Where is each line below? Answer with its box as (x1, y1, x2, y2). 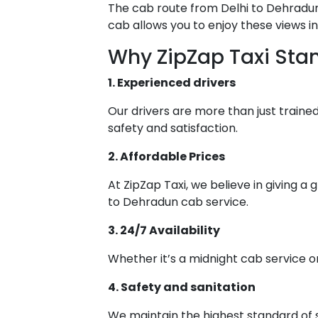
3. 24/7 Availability (108, 221, 220, 238)
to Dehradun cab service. (108, 193, 248, 210)
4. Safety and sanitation (108, 278, 256, 295)
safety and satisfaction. (108, 119, 238, 136)
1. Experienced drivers (108, 74, 236, 91)
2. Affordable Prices (108, 148, 225, 165)
